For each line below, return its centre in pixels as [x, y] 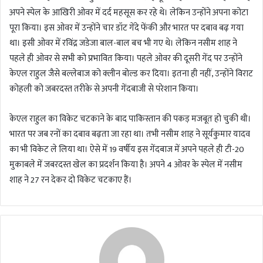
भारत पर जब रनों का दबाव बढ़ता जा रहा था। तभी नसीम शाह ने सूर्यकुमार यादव [130, 134]
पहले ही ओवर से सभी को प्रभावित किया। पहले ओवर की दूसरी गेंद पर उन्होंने [126, 59]
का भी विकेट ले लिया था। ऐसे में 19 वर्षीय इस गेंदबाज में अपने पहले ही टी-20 [127, 150]
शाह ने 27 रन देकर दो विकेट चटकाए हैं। [71, 180]
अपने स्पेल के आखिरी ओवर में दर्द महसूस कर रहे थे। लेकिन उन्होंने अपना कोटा [129, 13]
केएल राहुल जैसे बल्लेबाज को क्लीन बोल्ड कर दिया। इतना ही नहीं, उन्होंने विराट [131, 74]
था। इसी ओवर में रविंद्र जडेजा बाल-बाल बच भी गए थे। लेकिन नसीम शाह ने [123, 43]
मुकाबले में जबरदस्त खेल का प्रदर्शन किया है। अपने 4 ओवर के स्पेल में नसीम [126, 165]
